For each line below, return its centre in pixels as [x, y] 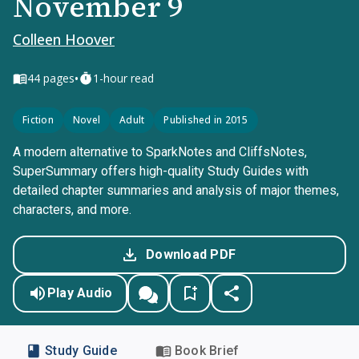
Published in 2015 [206, 120]
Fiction [38, 120]
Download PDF [191, 254]
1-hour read [123, 78]
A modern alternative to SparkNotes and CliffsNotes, [160, 152]
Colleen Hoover [64, 39]
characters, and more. [72, 210]
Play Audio [80, 293]
